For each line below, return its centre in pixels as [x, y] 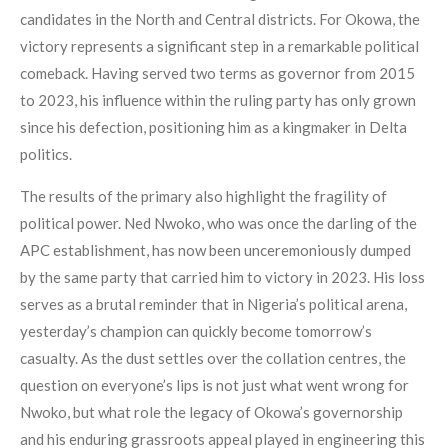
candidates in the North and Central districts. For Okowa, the [220, 19]
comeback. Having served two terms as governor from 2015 [217, 73]
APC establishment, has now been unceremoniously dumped [215, 250]
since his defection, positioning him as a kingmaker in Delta [213, 127]
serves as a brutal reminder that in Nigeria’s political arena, [213, 304]
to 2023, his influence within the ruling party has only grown [218, 100]
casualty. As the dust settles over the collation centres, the [213, 358]
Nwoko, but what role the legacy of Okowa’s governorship [211, 412]
